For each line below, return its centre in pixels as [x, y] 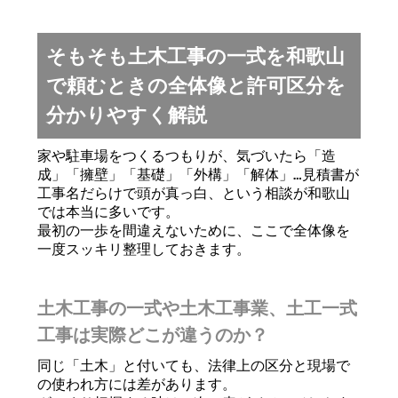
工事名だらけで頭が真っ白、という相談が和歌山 [194, 193]
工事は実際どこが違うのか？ [153, 335]
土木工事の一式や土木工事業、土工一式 [198, 308]
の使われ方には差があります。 [137, 384]
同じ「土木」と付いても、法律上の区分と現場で [194, 366]
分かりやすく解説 [127, 115]
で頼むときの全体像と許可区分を [196, 86]
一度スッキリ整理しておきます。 [144, 249]
